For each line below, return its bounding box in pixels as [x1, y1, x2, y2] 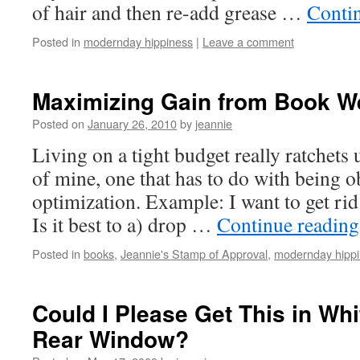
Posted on [32, 115, 84, 132]
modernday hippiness [84, 33, 193, 50]
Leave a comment [202, 33, 294, 50]
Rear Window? [32, 322, 189, 355]
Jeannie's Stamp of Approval [121, 245, 268, 262]
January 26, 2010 [88, 115, 177, 132]
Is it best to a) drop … [32, 211, 217, 238]
